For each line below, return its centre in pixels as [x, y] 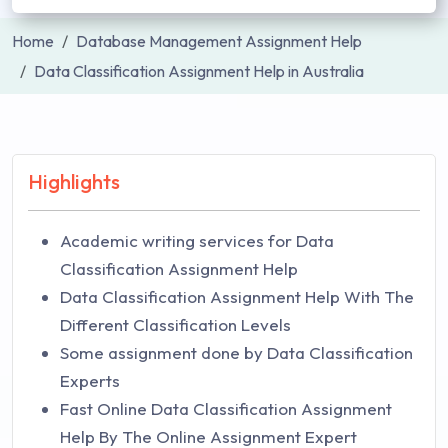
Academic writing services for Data [197, 240]
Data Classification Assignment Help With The [237, 296]
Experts [90, 380]
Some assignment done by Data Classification [236, 352]
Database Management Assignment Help [219, 41]
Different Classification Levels [175, 324]
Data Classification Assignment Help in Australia [199, 71]
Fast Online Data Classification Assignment [226, 408]
